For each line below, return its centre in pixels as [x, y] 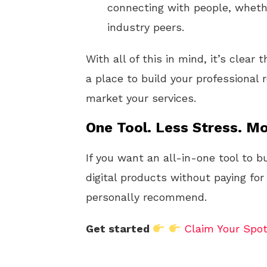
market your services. [141, 98]
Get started [119, 229]
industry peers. [146, 27]
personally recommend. [146, 197]
